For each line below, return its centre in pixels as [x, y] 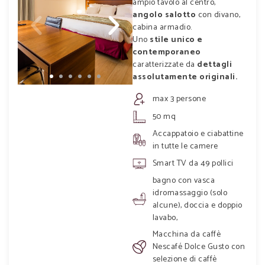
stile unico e [176, 40]
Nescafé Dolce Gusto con [199, 247]
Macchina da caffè [187, 234]
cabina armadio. [162, 28]
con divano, [218, 15]
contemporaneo [167, 53]
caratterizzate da [165, 65]
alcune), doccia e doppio [197, 205]
